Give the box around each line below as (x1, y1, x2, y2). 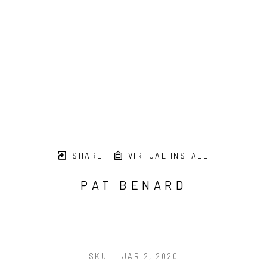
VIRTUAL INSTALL (125, 151, 209, 161)
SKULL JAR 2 (88, 252, 150, 262)
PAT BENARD (80, 178, 187, 193)
